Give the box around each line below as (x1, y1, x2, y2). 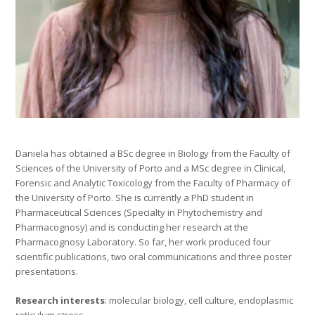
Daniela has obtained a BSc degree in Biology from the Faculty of (15, 147, 291, 160)
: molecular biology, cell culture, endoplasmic (105, 294, 294, 307)
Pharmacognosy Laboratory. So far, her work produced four (15, 236, 271, 249)
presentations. (15, 265, 79, 278)
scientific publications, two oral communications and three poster (15, 250, 292, 264)
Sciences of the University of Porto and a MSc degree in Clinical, (15, 162, 286, 175)
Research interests (15, 294, 105, 307)
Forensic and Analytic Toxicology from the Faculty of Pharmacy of (15, 176, 291, 190)
